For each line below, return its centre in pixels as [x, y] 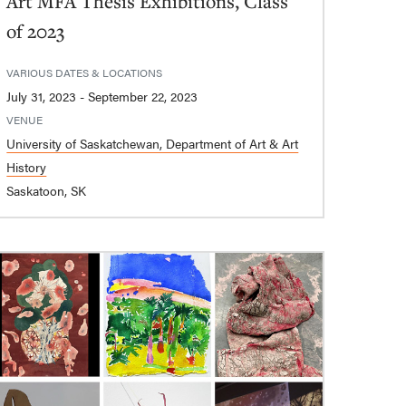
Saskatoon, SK [47, 191]
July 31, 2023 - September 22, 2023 [143, 97]
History [27, 167]
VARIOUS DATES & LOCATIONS [85, 73]
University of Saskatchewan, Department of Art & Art [153, 144]
